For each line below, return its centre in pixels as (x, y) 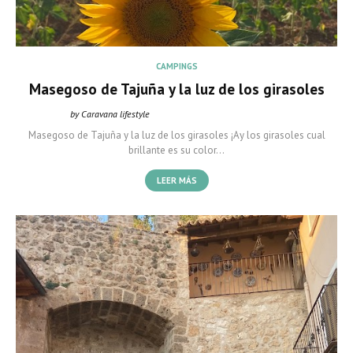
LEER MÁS (176, 180)
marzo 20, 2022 (254, 114)
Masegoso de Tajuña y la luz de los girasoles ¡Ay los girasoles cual (176, 135)
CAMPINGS (176, 66)
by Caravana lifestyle (110, 114)
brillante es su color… (176, 150)
